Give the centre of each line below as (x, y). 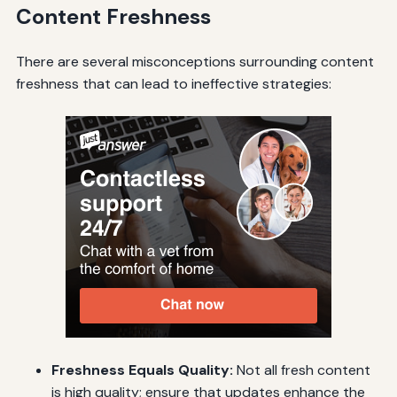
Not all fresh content (301, 370)
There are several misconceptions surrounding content (195, 62)
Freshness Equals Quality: (142, 370)
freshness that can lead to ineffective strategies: (173, 84)
